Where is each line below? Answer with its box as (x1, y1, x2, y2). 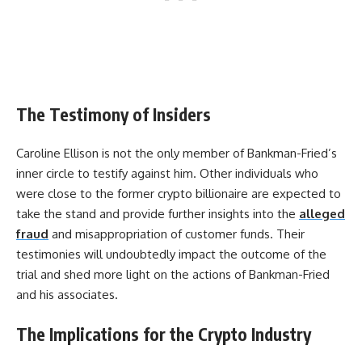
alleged (299, 206, 345, 222)
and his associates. (16, 287, 118, 303)
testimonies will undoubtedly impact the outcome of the (16, 246, 326, 263)
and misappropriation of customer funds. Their (48, 226, 305, 242)
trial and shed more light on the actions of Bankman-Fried (16, 267, 330, 283)
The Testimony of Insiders (16, 103, 211, 125)
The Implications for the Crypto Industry (16, 322, 311, 345)
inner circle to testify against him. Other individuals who (16, 166, 318, 182)
